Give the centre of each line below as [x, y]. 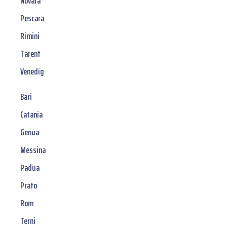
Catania [31, 115]
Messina [33, 150]
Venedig [32, 72]
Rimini [30, 36]
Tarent [30, 54]
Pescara [32, 18]
